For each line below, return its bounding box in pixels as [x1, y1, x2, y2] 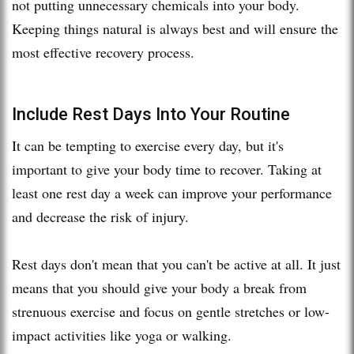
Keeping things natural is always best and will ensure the [12, 18, 338, 38]
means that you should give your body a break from [12, 277, 307, 297]
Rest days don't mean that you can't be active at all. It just [12, 254, 341, 273]
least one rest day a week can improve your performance [12, 183, 332, 202]
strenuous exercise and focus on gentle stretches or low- [12, 301, 330, 321]
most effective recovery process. [12, 42, 194, 62]
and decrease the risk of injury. [12, 206, 189, 226]
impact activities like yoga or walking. [12, 325, 236, 345]
